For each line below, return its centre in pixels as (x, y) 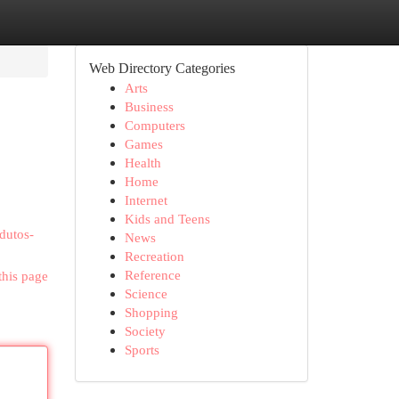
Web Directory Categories (162, 68)
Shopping (151, 312)
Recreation (154, 256)
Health (142, 163)
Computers (155, 125)
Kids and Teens (167, 219)
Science (146, 293)
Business (149, 106)
